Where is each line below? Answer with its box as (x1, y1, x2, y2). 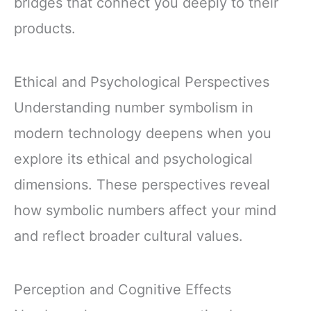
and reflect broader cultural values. (14, 228, 243, 245)
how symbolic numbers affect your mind (14, 202, 276, 219)
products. (14, 20, 76, 37)
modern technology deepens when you (14, 125, 271, 142)
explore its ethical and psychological (14, 151, 253, 168)
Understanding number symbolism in (14, 99, 253, 117)
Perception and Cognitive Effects (14, 281, 231, 299)
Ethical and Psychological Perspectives (14, 74, 269, 91)
